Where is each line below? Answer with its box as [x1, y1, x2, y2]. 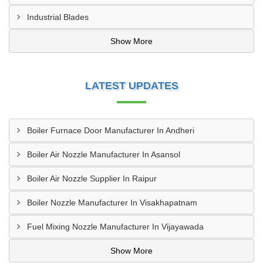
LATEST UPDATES [85, 80, 178, 92]
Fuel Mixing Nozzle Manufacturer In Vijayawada [27, 222, 204, 231]
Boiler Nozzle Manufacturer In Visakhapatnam [27, 198, 197, 207]
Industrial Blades [27, 12, 89, 22]
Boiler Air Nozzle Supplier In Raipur [27, 174, 157, 183]
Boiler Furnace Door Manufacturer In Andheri [27, 126, 194, 135]
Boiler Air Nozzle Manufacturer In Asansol [27, 150, 180, 159]
